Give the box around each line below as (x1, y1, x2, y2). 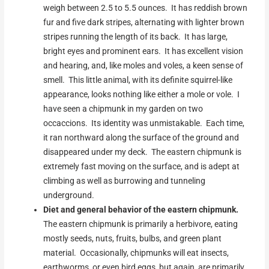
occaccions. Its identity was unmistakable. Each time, (43, 118, 245, 128)
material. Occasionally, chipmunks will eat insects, (43, 248, 229, 258)
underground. (43, 190, 95, 201)
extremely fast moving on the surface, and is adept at (43, 162, 240, 172)
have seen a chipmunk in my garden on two (43, 104, 204, 114)
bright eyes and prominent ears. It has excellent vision (43, 46, 244, 56)
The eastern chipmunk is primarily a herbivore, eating (43, 219, 238, 229)
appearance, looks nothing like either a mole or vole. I (43, 89, 240, 100)
